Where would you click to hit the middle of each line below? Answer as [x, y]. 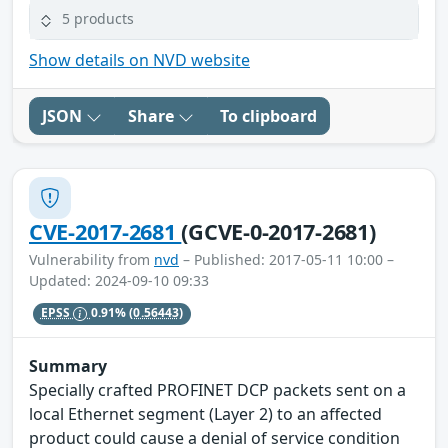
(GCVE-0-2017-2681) [278, 231]
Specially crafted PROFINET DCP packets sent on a [217, 390]
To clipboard [268, 115]
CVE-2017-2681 [105, 231]
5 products [98, 19]
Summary [68, 366]
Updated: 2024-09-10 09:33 [119, 280]
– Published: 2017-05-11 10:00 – [286, 259]
